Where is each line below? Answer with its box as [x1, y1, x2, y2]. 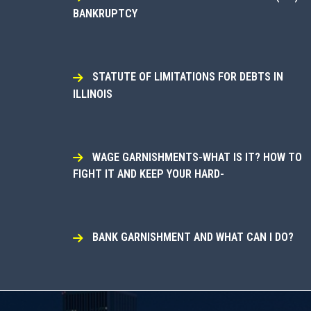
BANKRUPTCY [72, 7, 137, 21]
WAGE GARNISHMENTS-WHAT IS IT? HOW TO [92, 150, 302, 164]
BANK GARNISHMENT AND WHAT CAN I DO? [92, 230, 294, 244]
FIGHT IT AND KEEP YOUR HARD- [72, 167, 224, 181]
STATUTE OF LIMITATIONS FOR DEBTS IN [92, 69, 283, 83]
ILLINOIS [72, 87, 112, 101]
